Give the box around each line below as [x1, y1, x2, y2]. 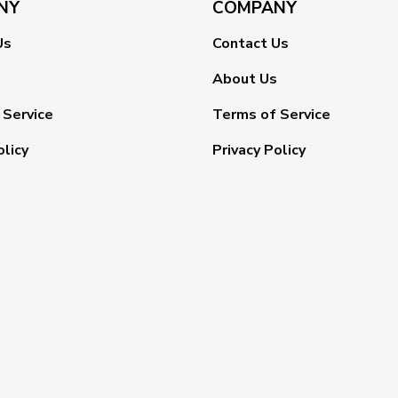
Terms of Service [212, 105, 330, 125]
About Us [212, 69, 277, 90]
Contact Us [212, 34, 289, 54]
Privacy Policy [212, 140, 306, 161]
